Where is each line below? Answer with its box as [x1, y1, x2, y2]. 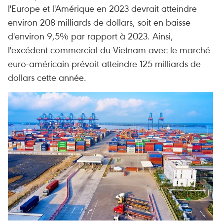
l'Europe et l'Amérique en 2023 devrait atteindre [8, 2, 197, 14]
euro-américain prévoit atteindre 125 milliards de [8, 57, 201, 70]
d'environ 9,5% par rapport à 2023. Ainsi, [8, 30, 173, 42]
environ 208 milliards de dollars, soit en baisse [8, 16, 190, 28]
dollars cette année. [8, 71, 86, 83]
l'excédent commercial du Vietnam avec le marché [8, 43, 210, 56]
